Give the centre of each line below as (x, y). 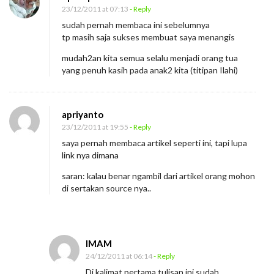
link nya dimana (90, 155)
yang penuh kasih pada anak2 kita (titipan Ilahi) (150, 70)
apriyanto (83, 114)
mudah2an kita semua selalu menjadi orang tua (150, 57)
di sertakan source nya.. (106, 188)
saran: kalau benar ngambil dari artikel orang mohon (158, 176)
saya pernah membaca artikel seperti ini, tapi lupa (154, 143)
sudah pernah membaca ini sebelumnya (136, 24)
